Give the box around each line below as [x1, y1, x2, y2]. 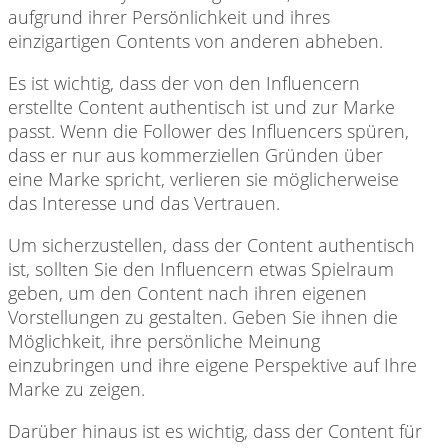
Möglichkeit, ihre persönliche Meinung [8, 328, 320, 353]
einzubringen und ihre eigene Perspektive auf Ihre [8, 352, 417, 377]
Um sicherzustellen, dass [8, 232, 209, 257]
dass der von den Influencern [114, 70, 360, 95]
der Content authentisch [209, 232, 415, 257]
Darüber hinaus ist [8, 418, 160, 443]
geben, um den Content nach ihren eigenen [8, 280, 367, 305]
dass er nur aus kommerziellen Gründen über [8, 142, 383, 167]
